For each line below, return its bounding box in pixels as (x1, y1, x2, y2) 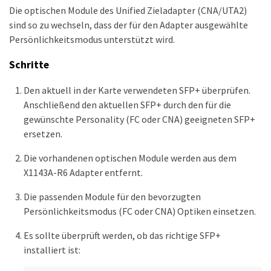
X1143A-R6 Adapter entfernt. (24, 166, 143, 179)
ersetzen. (24, 128, 62, 140)
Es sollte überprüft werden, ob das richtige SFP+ (24, 229, 221, 242)
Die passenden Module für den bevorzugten (24, 191, 201, 203)
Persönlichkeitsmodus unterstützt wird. (9, 33, 175, 45)
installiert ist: (24, 244, 80, 256)
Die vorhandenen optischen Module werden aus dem (24, 152, 237, 165)
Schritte (9, 57, 49, 71)
